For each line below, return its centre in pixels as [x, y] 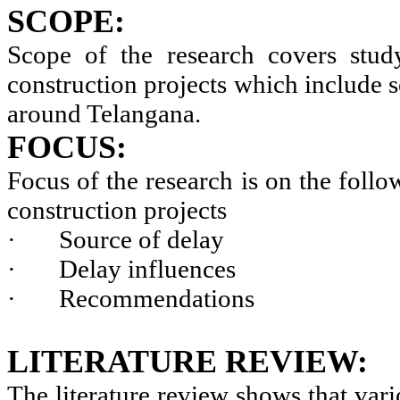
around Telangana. [104, 114]
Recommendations [157, 299]
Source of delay [142, 240]
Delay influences [147, 269]
